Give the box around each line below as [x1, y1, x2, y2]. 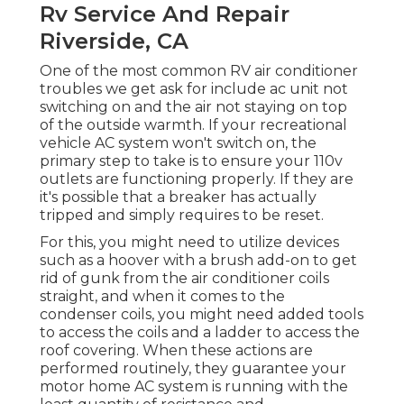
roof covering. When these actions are [40, 342, 313, 360]
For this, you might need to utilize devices [40, 234, 339, 252]
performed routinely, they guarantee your [40, 360, 346, 378]
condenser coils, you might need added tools [40, 306, 363, 324]
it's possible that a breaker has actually [40, 188, 317, 207]
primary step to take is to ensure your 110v [40, 152, 343, 170]
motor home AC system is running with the [40, 378, 348, 396]
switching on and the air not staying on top [40, 98, 347, 116]
